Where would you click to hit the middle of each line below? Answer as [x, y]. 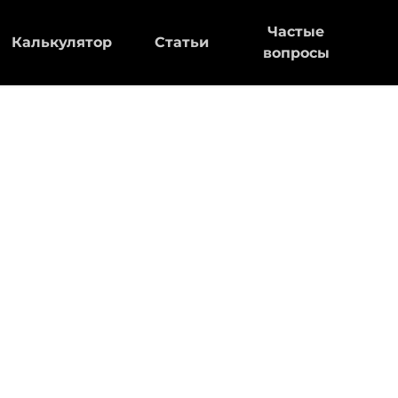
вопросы [296, 53]
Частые [296, 32]
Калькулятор [61, 42]
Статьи [181, 42]
